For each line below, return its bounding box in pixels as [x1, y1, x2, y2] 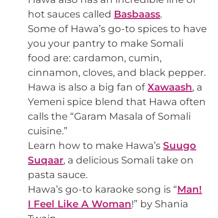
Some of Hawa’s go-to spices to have [28, 23, 207, 35]
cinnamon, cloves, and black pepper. [28, 67, 206, 79]
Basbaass [114, 8, 161, 20]
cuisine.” [28, 125, 68, 137]
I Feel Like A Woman [28, 198, 132, 210]
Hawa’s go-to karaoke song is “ [28, 183, 178, 196]
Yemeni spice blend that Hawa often [28, 96, 206, 108]
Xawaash [147, 81, 193, 93]
